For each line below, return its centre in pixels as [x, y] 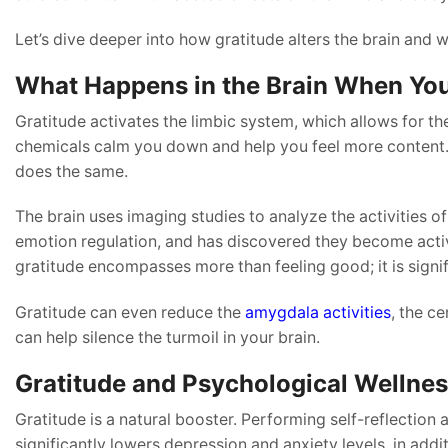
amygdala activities [318, 312]
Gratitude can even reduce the [130, 312]
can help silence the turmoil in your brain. [167, 337]
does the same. [71, 172]
